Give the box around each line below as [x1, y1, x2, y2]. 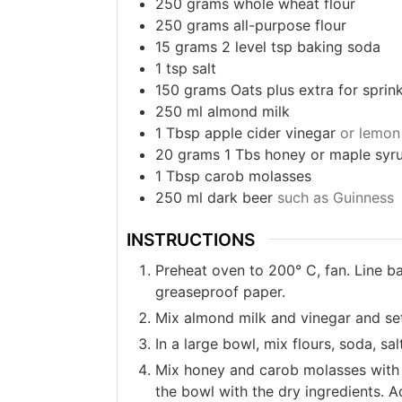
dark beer [206, 188, 273, 206]
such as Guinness [276, 188, 394, 206]
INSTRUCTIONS [126, 228, 255, 250]
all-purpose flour [232, 15, 346, 34]
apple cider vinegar [204, 123, 336, 142]
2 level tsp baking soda [221, 37, 380, 56]
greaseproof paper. [154, 282, 285, 301]
